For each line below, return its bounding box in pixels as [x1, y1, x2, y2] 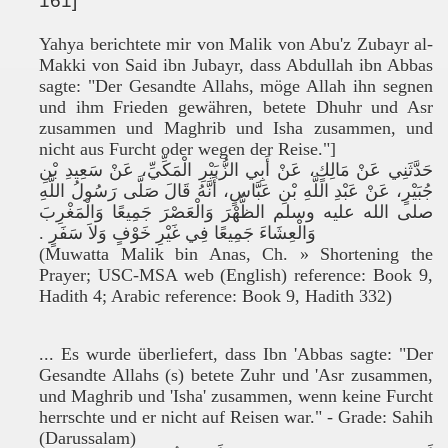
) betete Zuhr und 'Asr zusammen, [178, 365, 434, 385]
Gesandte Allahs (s [39, 365, 179, 385]
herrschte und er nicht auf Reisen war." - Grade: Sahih [39, 407, 433, 427]
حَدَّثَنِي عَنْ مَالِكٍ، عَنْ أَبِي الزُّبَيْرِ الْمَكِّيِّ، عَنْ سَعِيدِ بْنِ [39, 160, 433, 180]
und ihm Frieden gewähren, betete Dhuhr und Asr [39, 97, 433, 117]
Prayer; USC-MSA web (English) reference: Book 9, [39, 265, 433, 285]
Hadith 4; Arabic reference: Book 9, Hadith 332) [39, 286, 392, 306]
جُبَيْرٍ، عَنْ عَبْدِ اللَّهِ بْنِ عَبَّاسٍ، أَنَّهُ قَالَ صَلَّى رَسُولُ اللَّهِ [39, 181, 433, 201]
